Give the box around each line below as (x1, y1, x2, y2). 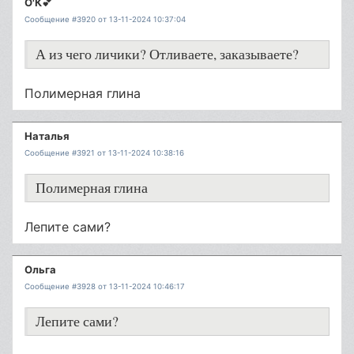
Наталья (24, 130, 70, 142)
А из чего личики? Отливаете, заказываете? (36, 45, 299, 63)
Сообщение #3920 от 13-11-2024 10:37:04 (24, 15, 186, 24)
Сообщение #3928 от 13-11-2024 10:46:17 (24, 282, 185, 291)
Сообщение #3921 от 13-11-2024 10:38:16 (24, 149, 184, 157)
